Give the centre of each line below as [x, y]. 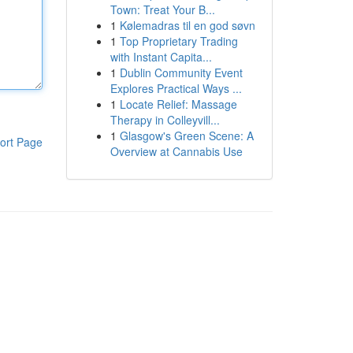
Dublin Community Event [181, 72]
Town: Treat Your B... [162, 9]
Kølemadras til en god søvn [187, 25]
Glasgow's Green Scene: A [186, 136]
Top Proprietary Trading [178, 41]
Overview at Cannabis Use [176, 151]
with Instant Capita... [161, 57]
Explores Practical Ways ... [176, 88]
